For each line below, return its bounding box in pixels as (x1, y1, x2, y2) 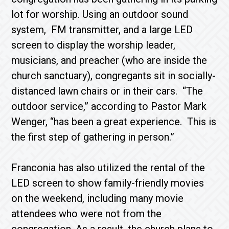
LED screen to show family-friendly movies (11, 177, 204, 189)
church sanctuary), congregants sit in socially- (11, 70, 216, 82)
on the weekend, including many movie (11, 192, 184, 204)
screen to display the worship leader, (11, 39, 176, 51)
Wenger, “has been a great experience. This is (11, 116, 217, 128)
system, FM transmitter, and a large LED (11, 24, 193, 36)
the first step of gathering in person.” (11, 131, 177, 143)
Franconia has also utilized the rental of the (11, 162, 205, 174)
